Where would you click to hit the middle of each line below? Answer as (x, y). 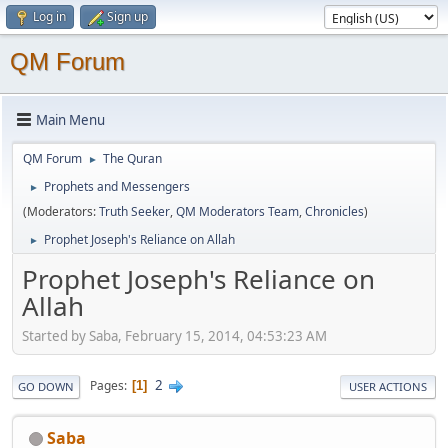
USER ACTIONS (388, 386)
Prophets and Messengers (117, 186)
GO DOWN (46, 386)
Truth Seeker (134, 211)
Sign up (127, 16)
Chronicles (334, 211)
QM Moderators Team (237, 211)
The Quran (132, 158)
